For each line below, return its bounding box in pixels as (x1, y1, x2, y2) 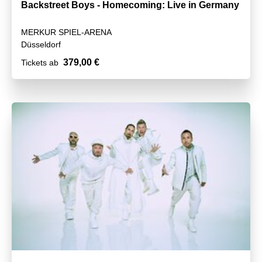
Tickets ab (21, 57, 58, 67)
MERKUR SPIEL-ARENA (21, 27, 112, 37)
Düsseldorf (21, 39, 61, 49)
